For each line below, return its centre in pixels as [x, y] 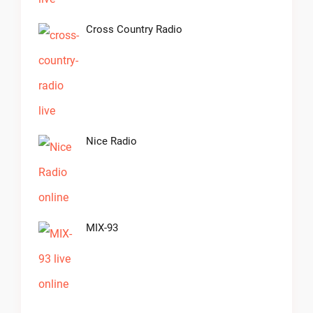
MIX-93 [102, 228]
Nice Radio [111, 141]
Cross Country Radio [134, 30]
